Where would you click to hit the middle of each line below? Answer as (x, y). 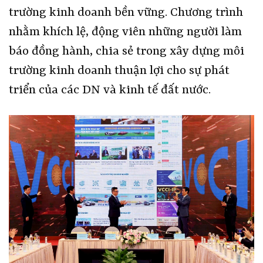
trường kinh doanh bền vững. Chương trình (126, 13)
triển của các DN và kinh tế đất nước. (110, 91)
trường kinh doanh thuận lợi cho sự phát (119, 71)
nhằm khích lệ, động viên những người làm (125, 33)
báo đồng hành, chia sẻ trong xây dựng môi (127, 52)
